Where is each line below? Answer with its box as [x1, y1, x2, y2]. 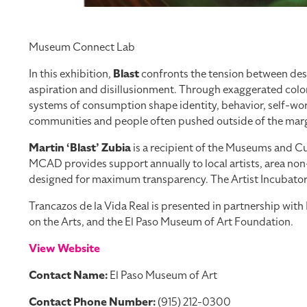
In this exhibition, [29, 66, 113, 82]
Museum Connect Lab [29, 39, 135, 55]
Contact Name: [29, 267, 108, 283]
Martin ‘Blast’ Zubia [29, 140, 131, 156]
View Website [29, 241, 100, 256]
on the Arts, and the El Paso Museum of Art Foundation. [29, 214, 293, 230]
